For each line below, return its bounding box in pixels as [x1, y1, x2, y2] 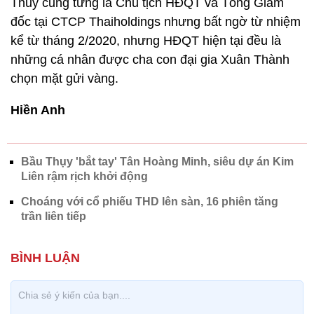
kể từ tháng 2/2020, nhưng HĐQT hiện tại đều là [11, 34, 281, 48]
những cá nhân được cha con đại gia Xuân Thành [11, 53, 289, 67]
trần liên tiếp [21, 210, 86, 222]
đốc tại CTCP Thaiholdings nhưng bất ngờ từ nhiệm [11, 15, 301, 29]
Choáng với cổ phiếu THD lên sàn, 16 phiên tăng [21, 196, 278, 207]
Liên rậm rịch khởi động [21, 170, 148, 182]
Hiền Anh [11, 103, 65, 117]
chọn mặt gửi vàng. [11, 71, 118, 86]
